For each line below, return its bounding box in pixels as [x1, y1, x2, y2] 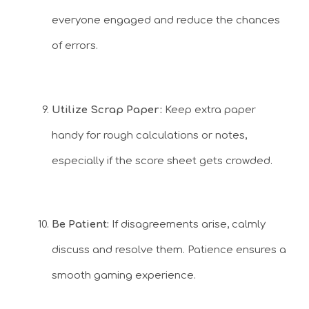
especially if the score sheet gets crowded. [52, 154, 272, 167]
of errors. [52, 40, 98, 52]
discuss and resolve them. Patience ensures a [52, 244, 286, 257]
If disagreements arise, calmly [109, 219, 266, 231]
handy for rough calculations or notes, [52, 129, 247, 141]
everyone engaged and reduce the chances [52, 14, 280, 27]
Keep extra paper [165, 103, 256, 116]
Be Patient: [52, 219, 109, 231]
